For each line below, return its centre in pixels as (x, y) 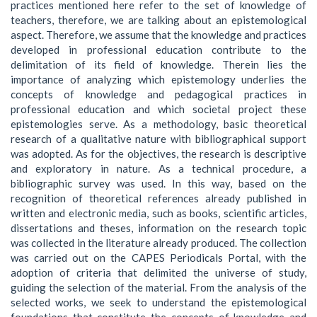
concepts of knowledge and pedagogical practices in (158, 94)
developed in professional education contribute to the (158, 49)
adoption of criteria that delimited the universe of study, (158, 272)
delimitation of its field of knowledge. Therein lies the (158, 64)
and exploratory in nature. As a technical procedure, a (158, 168)
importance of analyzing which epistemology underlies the (158, 79)
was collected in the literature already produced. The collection (158, 242)
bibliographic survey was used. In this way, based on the (158, 183)
